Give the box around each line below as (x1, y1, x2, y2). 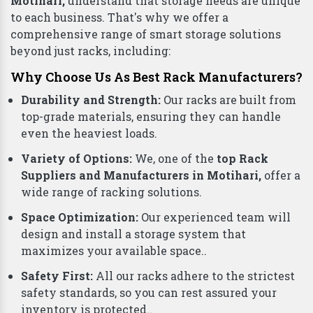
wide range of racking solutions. (21, 184, 202, 200)
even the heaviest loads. (21, 126, 157, 141)
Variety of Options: (21, 151, 135, 166)
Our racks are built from (163, 92, 296, 108)
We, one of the (135, 151, 217, 166)
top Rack (217, 151, 268, 166)
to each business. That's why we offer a (10, 10, 228, 25)
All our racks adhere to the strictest (96, 268, 295, 284)
